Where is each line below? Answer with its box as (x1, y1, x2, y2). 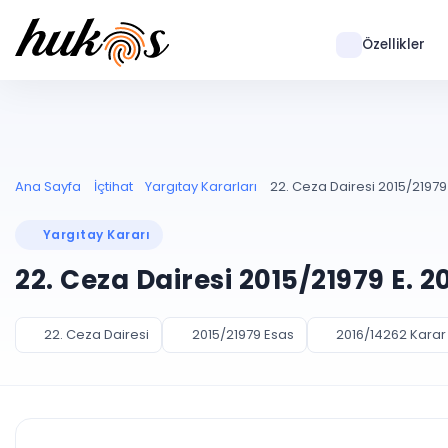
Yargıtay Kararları (145, 177, 257, 196)
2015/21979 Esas (191, 325, 294, 344)
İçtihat (93, 177, 133, 196)
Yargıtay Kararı (43, 226, 151, 243)
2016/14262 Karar (335, 325, 446, 344)
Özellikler (361, 35, 425, 54)
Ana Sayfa (15, 177, 81, 196)
